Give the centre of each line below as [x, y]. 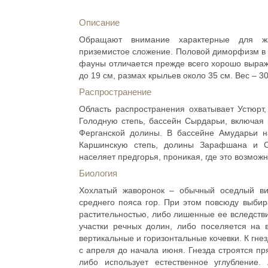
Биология [98, 173]
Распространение [115, 92]
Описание [99, 22]
